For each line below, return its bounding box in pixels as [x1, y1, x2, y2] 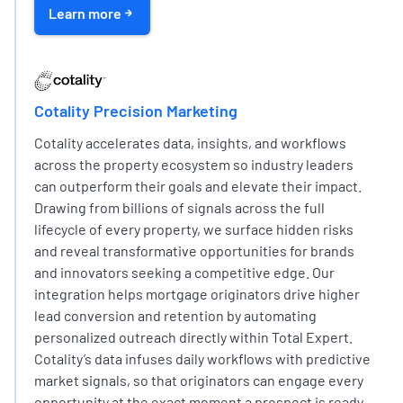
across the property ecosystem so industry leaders [33, 155, 354, 173]
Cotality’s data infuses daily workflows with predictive [33, 349, 371, 367]
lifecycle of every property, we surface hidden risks [33, 219, 354, 237]
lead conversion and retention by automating [33, 306, 317, 324]
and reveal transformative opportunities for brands [33, 241, 354, 259]
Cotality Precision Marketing [33, 100, 237, 121]
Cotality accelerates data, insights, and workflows [33, 133, 346, 151]
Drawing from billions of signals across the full [33, 198, 325, 216]
